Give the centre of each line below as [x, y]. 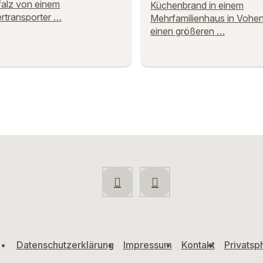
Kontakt [198, 245]
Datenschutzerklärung [65, 245]
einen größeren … [188, 31]
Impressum [147, 245]
